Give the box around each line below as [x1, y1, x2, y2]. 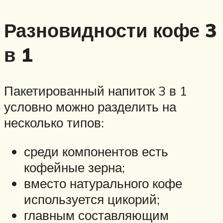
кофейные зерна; [24, 159, 125, 175]
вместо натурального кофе [24, 175, 182, 191]
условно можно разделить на [4, 99, 176, 115]
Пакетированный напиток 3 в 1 [4, 83, 187, 99]
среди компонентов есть [24, 143, 168, 159]
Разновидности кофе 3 [4, 18, 217, 43]
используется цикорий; [24, 191, 160, 207]
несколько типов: [4, 114, 104, 131]
